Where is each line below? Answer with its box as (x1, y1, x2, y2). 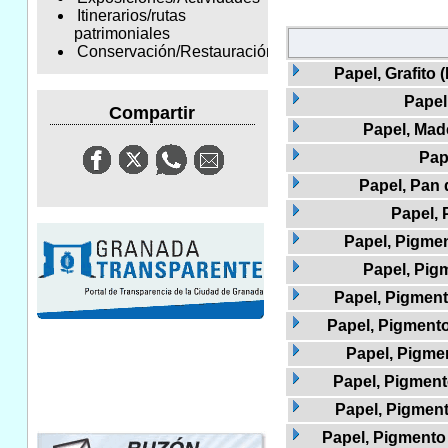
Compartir (109, 102, 196, 123)
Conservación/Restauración (76, 43, 275, 61)
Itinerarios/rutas (76, 7, 186, 25)
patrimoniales (73, 25, 170, 43)
